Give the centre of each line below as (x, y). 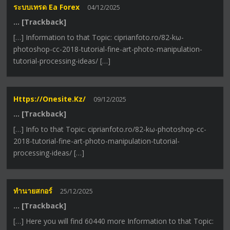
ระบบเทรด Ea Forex (47, 7)
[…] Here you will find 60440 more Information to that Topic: (114, 221)
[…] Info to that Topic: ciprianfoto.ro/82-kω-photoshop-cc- (110, 129)
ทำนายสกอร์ (33, 191)
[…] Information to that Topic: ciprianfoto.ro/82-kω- (99, 37)
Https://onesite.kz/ (50, 99)
